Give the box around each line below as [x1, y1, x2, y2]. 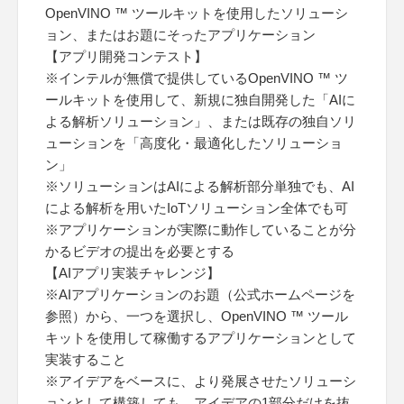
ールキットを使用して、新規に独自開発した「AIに [45, 92, 355, 107]
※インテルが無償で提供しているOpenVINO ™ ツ [45, 70, 348, 86]
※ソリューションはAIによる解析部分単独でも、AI [45, 179, 354, 194]
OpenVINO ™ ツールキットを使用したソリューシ [45, 5, 348, 21]
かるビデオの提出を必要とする [45, 243, 234, 259]
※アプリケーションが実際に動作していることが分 [45, 222, 356, 237]
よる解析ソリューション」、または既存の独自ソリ [45, 114, 356, 129]
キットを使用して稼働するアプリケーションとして [45, 330, 356, 345]
